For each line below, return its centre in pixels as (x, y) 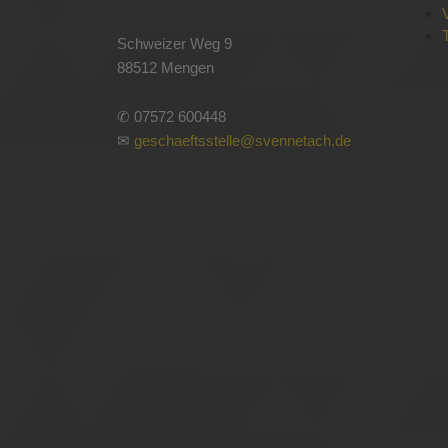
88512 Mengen (165, 67)
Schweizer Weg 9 (174, 43)
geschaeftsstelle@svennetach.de (242, 140)
